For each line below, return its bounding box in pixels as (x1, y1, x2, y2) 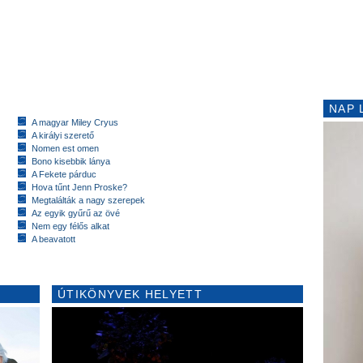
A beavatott (32, 233, 75, 244)
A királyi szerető (32, 130, 94, 140)
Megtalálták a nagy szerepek (32, 194, 145, 205)
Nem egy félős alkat (32, 220, 109, 231)
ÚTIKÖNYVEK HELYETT (58, 287, 203, 301)
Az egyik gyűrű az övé (32, 207, 120, 218)
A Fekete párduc (32, 169, 96, 179)
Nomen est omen (32, 143, 99, 153)
